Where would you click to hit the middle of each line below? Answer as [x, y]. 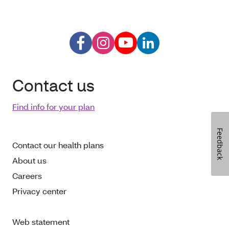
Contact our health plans [58, 145]
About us [29, 160]
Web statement [41, 222]
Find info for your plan [53, 107]
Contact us [53, 85]
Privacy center [39, 191]
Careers [27, 176]
